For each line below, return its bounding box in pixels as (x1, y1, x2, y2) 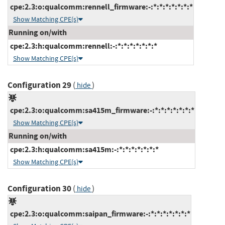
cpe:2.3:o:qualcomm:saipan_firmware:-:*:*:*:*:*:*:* (9, 208, 190, 219)
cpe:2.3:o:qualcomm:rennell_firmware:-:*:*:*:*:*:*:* (9, 1, 193, 12)
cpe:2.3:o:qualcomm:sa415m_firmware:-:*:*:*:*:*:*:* (9, 104, 194, 116)
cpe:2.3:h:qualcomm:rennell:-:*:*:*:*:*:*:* (9, 40, 157, 51)
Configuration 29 (8, 79, 71, 91)
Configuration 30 (8, 182, 71, 194)
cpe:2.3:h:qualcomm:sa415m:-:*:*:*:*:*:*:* (9, 144, 159, 155)
